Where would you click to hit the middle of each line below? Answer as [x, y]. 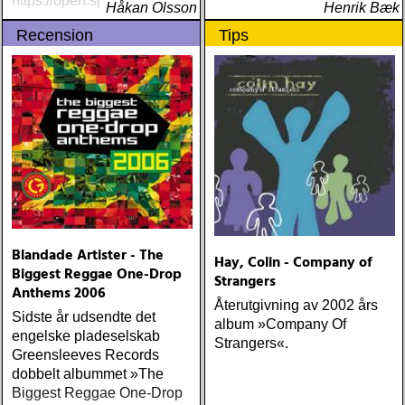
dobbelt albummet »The [88, 374]
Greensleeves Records [85, 355]
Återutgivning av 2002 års [296, 305]
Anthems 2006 [59, 294]
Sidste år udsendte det [84, 317]
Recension [55, 35]
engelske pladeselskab [86, 336]
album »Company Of [280, 324]
